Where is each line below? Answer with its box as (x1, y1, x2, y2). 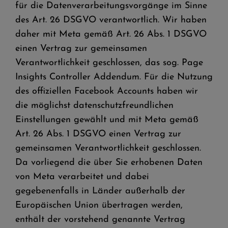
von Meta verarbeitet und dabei (15, 172, 149, 182)
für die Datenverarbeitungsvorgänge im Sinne (15, 1, 207, 11)
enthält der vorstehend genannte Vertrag (15, 215, 185, 224)
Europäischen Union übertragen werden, (15, 201, 183, 210)
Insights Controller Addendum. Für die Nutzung (15, 72, 213, 82)
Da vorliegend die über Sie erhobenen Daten (15, 158, 203, 167)
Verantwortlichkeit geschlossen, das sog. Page (15, 58, 203, 68)
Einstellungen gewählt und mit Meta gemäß (15, 115, 198, 125)
